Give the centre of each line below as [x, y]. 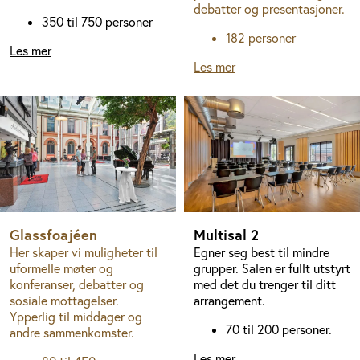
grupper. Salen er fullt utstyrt [272, 269]
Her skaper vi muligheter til [84, 253]
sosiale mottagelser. [64, 301]
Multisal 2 [226, 235]
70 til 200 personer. [279, 330]
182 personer [261, 38]
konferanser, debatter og [77, 285]
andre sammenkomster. [72, 333]
